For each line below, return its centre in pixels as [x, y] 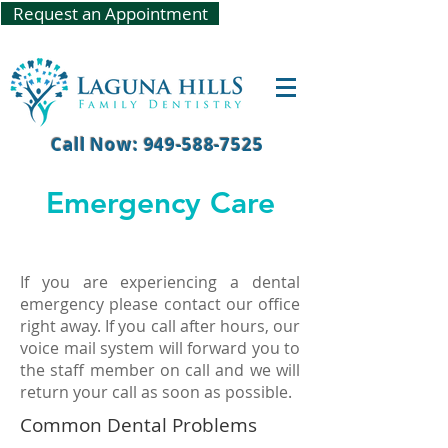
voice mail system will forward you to [160, 348]
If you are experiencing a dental [160, 282]
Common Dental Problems [138, 425]
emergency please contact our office [160, 304]
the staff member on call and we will [160, 370]
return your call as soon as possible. [156, 392]
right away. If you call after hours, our [160, 326]
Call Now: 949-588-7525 [157, 144]
